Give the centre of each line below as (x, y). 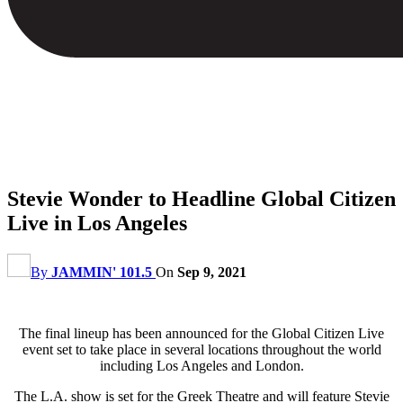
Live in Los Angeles (97, 223)
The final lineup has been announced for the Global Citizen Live (201, 333)
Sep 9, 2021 (212, 272)
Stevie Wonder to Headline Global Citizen (201, 198)
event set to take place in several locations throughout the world (201, 349)
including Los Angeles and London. (201, 365)
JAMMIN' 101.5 (102, 272)
